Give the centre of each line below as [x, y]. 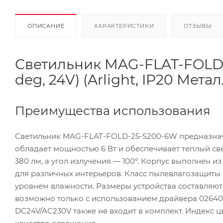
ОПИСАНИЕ [46, 26]
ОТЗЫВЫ [198, 26]
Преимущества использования [113, 111]
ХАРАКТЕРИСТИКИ [124, 26]
